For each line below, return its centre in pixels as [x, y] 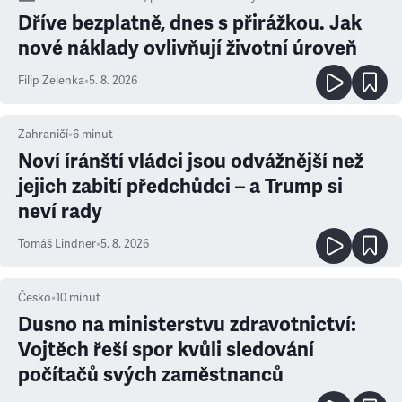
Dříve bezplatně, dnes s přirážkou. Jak [190, 23]
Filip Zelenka [51, 81]
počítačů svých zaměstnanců [151, 375]
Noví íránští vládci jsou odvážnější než [191, 161]
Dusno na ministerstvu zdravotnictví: [187, 324]
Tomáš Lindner [57, 244]
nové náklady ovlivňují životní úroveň [188, 48]
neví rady [60, 211]
